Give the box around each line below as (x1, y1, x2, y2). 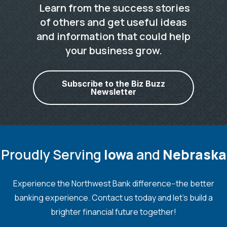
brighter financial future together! (51, 206, 176, 218)
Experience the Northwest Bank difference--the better (13, 178, 214, 190)
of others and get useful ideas (40, 15, 187, 29)
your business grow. (65, 44, 162, 58)
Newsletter (91, 87, 136, 97)
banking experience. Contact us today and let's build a (14, 192, 213, 204)
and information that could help (36, 29, 191, 44)
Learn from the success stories (37, 1, 190, 15)
